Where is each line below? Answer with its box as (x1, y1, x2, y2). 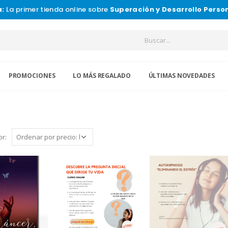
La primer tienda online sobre (4, 5, 110, 14)
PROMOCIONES (8, 71, 55, 80)
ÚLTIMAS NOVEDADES (148, 71, 215, 80)
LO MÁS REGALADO (73, 71, 131, 80)
